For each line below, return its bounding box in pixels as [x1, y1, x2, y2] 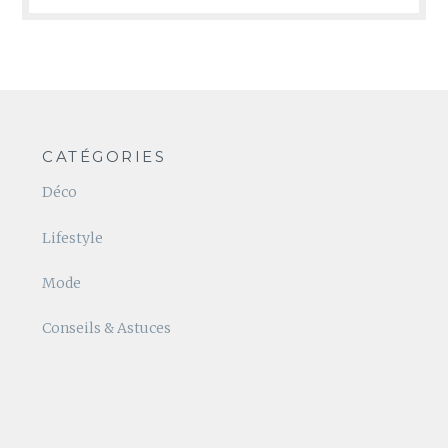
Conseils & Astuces [42, 319, 172, 338]
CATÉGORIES [42, 147, 167, 167]
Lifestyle [42, 228, 104, 247]
